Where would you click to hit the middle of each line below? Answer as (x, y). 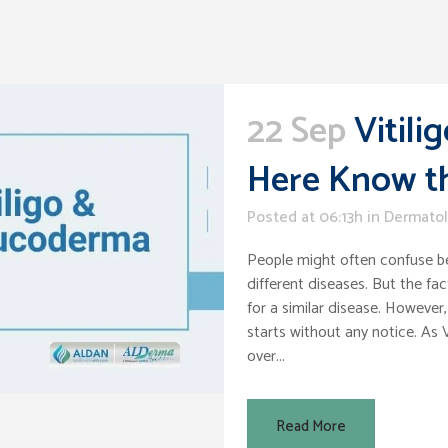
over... (266, 356)
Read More (311, 426)
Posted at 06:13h (305, 217)
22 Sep (296, 131)
